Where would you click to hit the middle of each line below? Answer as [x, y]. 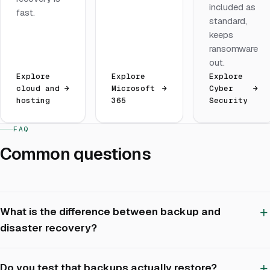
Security [229, 101]
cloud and [38, 89]
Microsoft [133, 89]
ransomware [234, 49]
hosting [33, 101]
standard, [228, 21]
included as [233, 7]
